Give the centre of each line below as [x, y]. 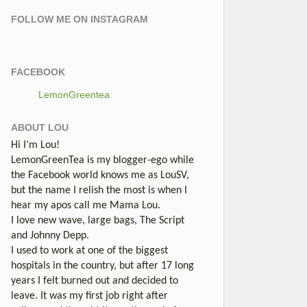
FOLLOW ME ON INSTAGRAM [79, 19]
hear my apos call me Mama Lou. [86, 205]
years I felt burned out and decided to [95, 281]
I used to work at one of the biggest [89, 250]
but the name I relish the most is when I [99, 190]
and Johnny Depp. [50, 235]
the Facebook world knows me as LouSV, [100, 175]
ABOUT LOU [40, 127]
